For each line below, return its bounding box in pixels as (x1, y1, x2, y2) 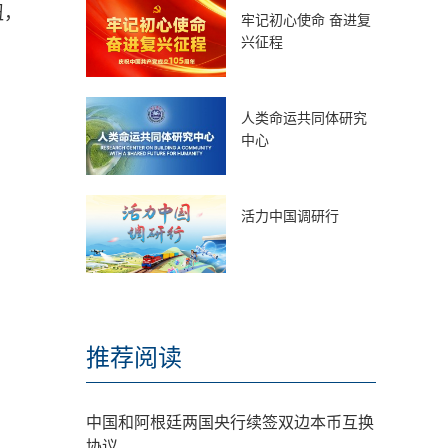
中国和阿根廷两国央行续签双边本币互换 (86, 414, 374, 431)
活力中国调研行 (241, 208, 339, 224)
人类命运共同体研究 (241, 110, 367, 126)
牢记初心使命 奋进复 (241, 12, 371, 28)
